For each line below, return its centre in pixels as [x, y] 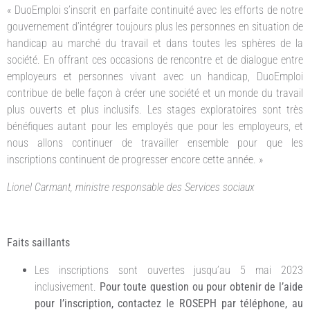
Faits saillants [40, 242]
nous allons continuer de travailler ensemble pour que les [155, 143]
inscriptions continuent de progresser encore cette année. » [135, 159]
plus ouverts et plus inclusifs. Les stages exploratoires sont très [155, 109]
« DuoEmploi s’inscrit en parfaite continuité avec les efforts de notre [155, 10]
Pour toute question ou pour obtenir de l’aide [201, 286]
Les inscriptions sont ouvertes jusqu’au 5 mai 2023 [169, 270]
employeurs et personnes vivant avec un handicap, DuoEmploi [155, 76]
